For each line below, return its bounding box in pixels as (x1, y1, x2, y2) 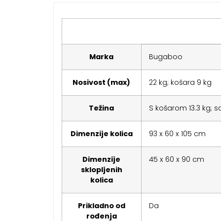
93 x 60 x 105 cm (148, 129, 206, 139)
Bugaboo (148, 52, 183, 62)
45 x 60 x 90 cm (148, 154, 204, 165)
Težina (89, 103, 114, 113)
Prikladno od (77, 201, 125, 211)
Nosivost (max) (73, 77, 131, 88)
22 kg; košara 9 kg (148, 77, 212, 88)
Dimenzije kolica (70, 129, 133, 139)
